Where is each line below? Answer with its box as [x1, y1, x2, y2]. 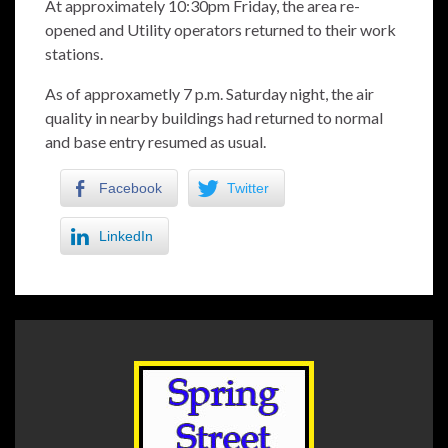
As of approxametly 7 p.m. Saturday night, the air [45, 84, 374, 104]
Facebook [99, 180, 162, 197]
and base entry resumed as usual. [45, 132, 266, 152]
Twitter [227, 180, 269, 197]
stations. [45, 44, 103, 64]
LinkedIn [99, 228, 153, 245]
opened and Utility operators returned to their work [45, 20, 396, 40]
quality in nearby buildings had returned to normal [45, 108, 383, 128]
